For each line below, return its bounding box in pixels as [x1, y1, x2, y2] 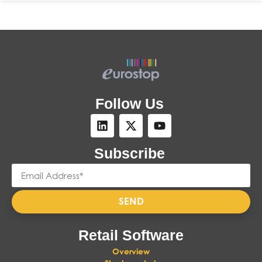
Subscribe [94, 145, 165, 162]
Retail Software [78, 227, 184, 244]
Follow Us [95, 95, 164, 112]
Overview [112, 246, 150, 257]
